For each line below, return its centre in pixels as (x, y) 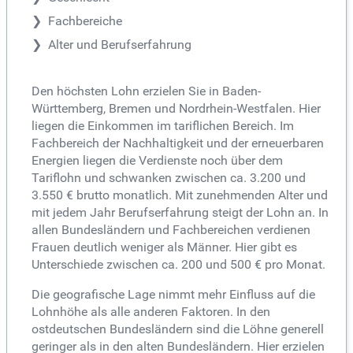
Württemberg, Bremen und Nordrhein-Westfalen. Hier (176, 108)
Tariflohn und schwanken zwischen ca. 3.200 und (169, 177)
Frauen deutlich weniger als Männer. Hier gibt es (164, 247)
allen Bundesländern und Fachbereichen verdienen (171, 229)
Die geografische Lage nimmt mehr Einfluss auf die (173, 294)
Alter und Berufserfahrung (120, 44)
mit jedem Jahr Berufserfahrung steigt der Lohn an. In (180, 212)
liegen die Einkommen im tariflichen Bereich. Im (163, 125)
